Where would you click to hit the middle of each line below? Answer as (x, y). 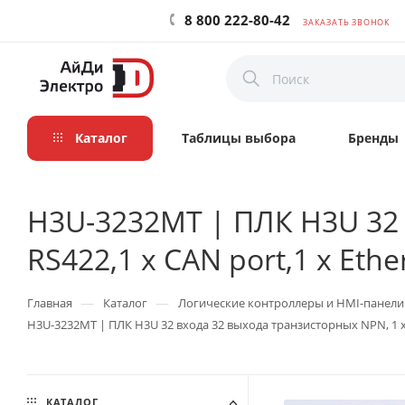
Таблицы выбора (239, 138)
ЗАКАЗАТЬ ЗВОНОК (347, 22)
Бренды (373, 138)
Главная (50, 303)
